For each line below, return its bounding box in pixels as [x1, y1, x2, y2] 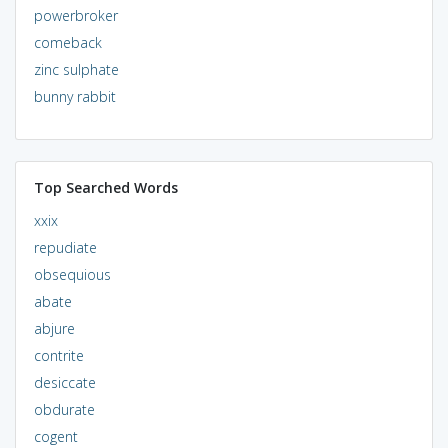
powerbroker [33, 5, 118, 25]
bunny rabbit [33, 86, 116, 106]
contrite [33, 345, 84, 365]
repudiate [33, 237, 97, 257]
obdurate [33, 399, 95, 419]
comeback [33, 32, 102, 52]
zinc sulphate [33, 59, 119, 79]
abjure [33, 318, 75, 338]
